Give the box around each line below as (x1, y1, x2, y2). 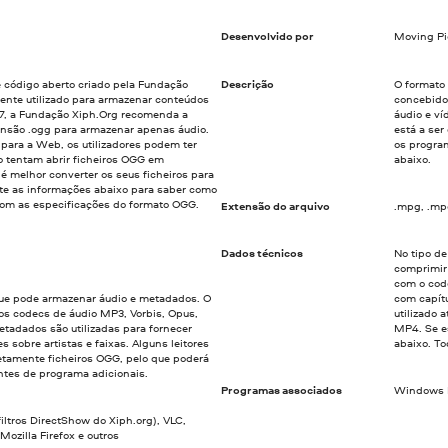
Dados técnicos (220, 245, 303, 260)
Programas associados (220, 383, 342, 398)
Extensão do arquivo (220, 198, 330, 213)
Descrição (220, 76, 274, 91)
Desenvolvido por (220, 29, 314, 44)
